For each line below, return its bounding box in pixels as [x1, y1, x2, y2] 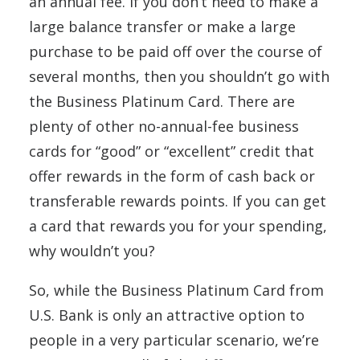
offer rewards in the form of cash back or [29, 166, 315, 186]
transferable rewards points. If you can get [29, 191, 326, 211]
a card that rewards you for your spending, [29, 216, 327, 235]
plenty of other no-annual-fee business [29, 117, 299, 136]
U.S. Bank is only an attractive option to [29, 305, 305, 325]
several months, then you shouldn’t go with [29, 67, 329, 86]
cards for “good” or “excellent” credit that [29, 141, 314, 161]
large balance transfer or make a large [29, 17, 296, 36]
